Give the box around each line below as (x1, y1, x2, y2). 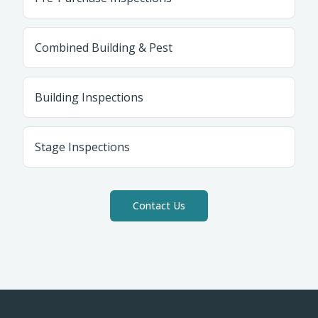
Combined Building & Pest (35, 40, 172, 55)
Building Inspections (35, 89, 143, 105)
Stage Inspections (35, 139, 130, 155)
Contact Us (133, 199, 185, 212)
